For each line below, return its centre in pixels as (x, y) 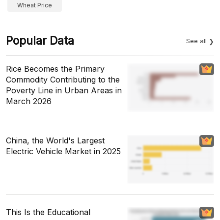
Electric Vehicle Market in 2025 (63, 151)
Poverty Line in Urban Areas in (64, 90)
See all (196, 41)
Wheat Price (35, 5)
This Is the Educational (48, 212)
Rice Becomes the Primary (55, 69)
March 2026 (29, 101)
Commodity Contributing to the (63, 80)
